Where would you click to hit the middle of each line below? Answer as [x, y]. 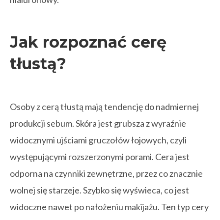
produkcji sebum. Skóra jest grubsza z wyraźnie [98, 123]
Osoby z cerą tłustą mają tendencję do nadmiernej [104, 107]
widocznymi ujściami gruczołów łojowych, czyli [98, 140]
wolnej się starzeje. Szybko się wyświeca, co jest [99, 190]
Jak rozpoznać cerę [88, 42]
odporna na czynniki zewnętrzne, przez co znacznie [106, 173]
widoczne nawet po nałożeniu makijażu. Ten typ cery [109, 207]
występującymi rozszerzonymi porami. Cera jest [100, 157]
